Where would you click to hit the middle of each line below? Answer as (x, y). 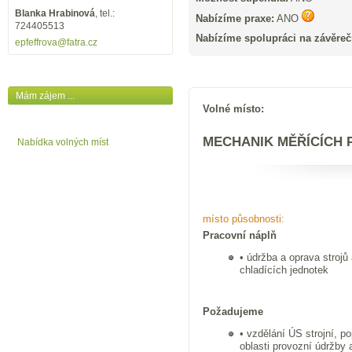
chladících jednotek (284, 270)
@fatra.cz (77, 42)
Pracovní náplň (239, 236)
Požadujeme (233, 312)
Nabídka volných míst (63, 142)
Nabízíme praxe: (235, 18)
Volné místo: (233, 108)
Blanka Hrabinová (55, 13)
